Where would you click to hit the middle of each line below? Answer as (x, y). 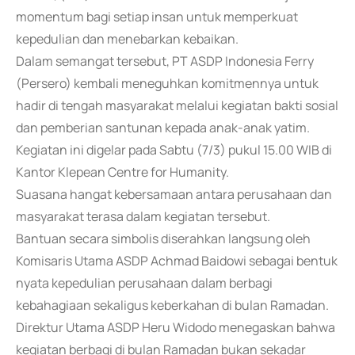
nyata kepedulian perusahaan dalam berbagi (144, 283)
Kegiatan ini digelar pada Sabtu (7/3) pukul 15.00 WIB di (174, 150)
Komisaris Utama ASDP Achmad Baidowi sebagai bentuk (177, 261)
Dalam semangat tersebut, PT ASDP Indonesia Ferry (165, 61)
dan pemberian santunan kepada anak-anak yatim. (163, 128)
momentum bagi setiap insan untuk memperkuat (157, 17)
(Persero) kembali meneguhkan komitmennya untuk (167, 83)
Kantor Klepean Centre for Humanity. (122, 172)
